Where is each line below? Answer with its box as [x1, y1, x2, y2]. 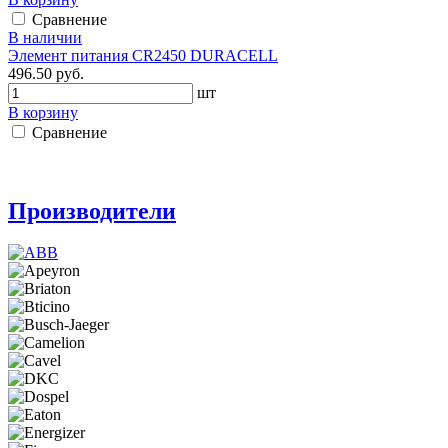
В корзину [8, 103, 78, 121]
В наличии [8, 28, 82, 46]
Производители [8, 197, 176, 224]
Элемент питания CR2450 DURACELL [8, 46, 278, 64]
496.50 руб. [8, 64, 84, 82]
